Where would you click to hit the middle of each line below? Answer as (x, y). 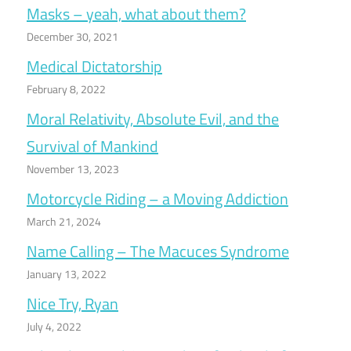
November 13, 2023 (73, 169)
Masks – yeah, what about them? (136, 14)
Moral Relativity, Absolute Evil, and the (153, 119)
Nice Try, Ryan (72, 304)
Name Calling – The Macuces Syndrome (158, 251)
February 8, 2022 (66, 89)
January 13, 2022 (67, 274)
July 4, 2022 (54, 327)
